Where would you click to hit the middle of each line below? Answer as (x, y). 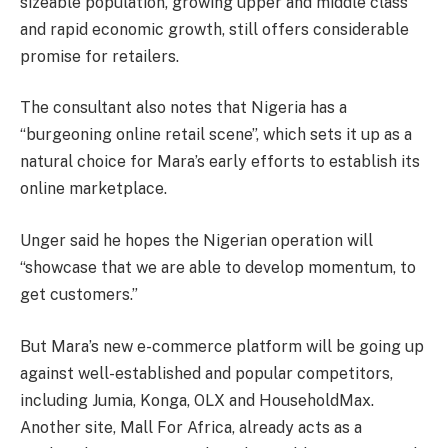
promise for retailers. (99, 56)
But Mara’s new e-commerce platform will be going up (222, 346)
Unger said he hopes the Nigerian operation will (196, 241)
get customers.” (79, 295)
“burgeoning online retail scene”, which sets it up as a (216, 135)
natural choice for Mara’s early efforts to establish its (220, 162)
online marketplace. (93, 189)
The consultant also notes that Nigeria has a (183, 108)
